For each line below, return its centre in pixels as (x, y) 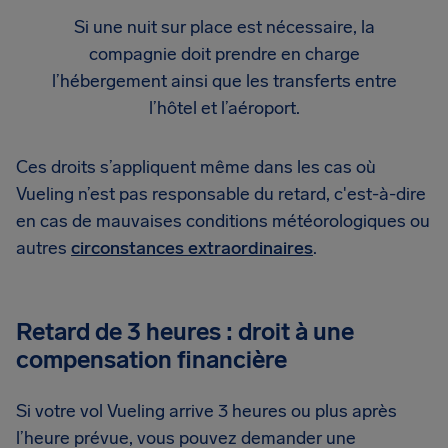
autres (43, 248)
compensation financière (151, 359)
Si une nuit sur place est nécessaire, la (224, 27)
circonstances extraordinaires (192, 248)
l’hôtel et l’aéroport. (224, 108)
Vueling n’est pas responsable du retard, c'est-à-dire (221, 194)
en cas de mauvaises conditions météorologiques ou (223, 221)
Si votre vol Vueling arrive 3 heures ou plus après (206, 411)
